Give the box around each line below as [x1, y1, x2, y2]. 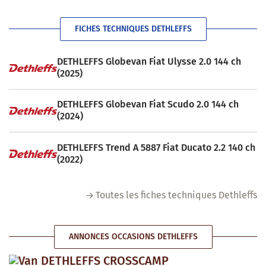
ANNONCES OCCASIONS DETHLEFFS [68, 231, 198, 242]
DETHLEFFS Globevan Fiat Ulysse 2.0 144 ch [56, 56, 241, 68]
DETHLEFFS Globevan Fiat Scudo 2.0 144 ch [56, 99, 239, 110]
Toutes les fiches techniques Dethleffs [96, 189, 257, 201]
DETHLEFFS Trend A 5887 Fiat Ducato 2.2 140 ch [56, 141, 255, 153]
